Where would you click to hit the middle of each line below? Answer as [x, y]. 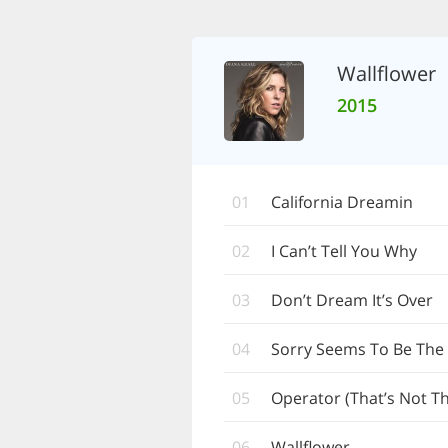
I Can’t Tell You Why [344, 251]
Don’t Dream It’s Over [352, 300]
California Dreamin [342, 202]
